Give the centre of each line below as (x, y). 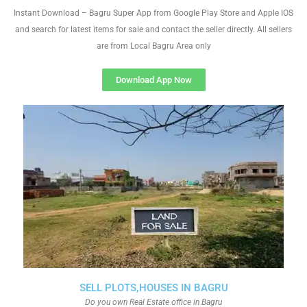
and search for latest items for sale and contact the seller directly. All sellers (153, 29)
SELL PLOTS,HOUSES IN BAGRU (153, 288)
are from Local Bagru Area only (153, 46)
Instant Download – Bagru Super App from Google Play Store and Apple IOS (153, 13)
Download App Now (153, 80)
